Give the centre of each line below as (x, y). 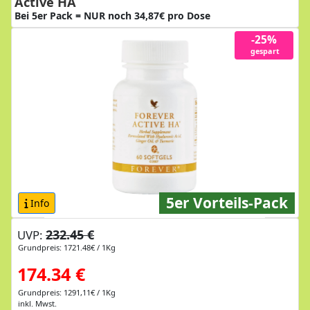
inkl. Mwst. (37, 303)
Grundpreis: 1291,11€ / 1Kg (67, 292)
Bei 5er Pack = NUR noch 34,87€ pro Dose (112, 15)
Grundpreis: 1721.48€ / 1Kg (67, 247)
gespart (264, 51)
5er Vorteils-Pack (227, 202)
